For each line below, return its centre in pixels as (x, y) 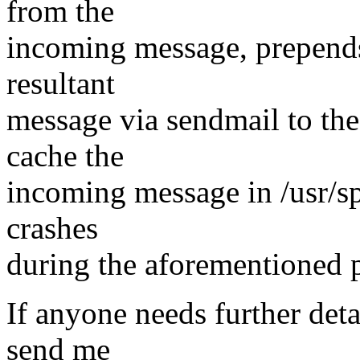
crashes (52, 228)
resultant (61, 84)
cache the (65, 156)
